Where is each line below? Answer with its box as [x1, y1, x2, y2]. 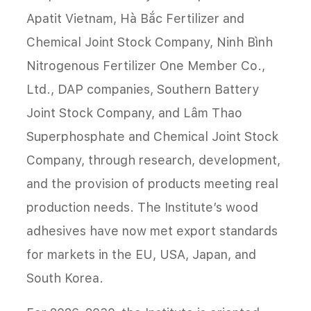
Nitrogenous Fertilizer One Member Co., [26, 58, 265, 74]
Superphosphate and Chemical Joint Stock [26, 129, 278, 144]
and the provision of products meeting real [26, 176, 278, 192]
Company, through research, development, [26, 153, 280, 168]
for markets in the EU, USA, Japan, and [26, 247, 256, 262]
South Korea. [26, 271, 103, 286]
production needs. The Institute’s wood [26, 200, 258, 215]
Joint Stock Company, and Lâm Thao [26, 106, 242, 121]
